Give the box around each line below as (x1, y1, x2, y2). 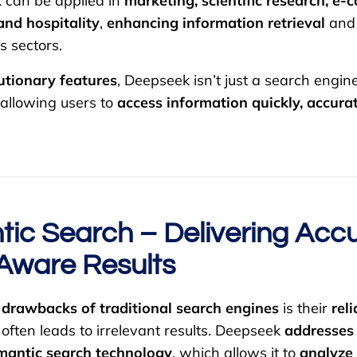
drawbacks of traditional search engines (2, 299, 279, 318)
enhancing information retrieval (107, 14, 325, 33)
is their (279, 299, 331, 318)
